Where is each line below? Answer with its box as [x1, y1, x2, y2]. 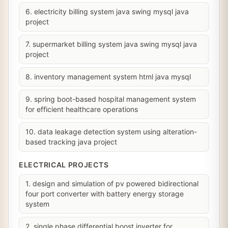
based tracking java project [25, 137, 117, 146]
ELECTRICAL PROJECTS [19, 160, 109, 169]
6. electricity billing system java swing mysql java [25, 7, 189, 16]
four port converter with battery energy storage [25, 189, 184, 198]
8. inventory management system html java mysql [25, 72, 191, 81]
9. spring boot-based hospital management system [25, 95, 196, 103]
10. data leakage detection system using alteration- [25, 127, 197, 136]
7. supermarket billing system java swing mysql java [25, 40, 197, 48]
